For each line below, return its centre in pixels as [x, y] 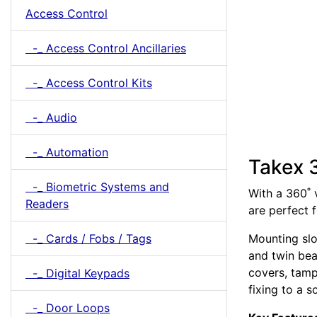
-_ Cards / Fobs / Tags [88, 238]
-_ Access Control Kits [89, 83]
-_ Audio [51, 117]
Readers [47, 204]
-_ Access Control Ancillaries [106, 48]
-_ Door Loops [68, 308]
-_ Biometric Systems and [97, 187]
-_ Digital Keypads [77, 273]
